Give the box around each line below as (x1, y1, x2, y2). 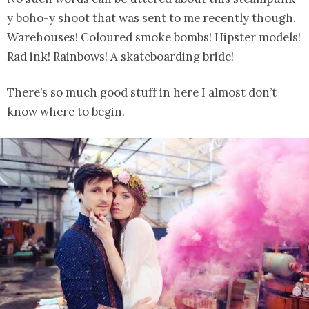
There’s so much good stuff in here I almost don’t (7, 85, 277, 100)
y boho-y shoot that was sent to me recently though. (7, 10, 296, 26)
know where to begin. (7, 104, 125, 119)
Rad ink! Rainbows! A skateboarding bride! (7, 49, 234, 64)
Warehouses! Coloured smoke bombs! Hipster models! (7, 30, 301, 45)
